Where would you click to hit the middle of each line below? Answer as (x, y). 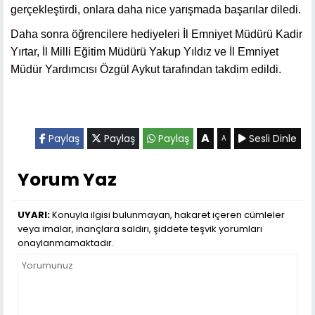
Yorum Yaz (67, 179)
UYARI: (34, 214)
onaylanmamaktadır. (66, 243)
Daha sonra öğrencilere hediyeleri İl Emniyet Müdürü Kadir (156, 34)
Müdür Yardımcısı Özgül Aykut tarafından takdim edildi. (146, 69)
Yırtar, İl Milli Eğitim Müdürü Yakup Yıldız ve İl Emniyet (144, 51)
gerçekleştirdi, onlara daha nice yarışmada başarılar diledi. (156, 9)
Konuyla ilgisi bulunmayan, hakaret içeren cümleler (167, 214)
